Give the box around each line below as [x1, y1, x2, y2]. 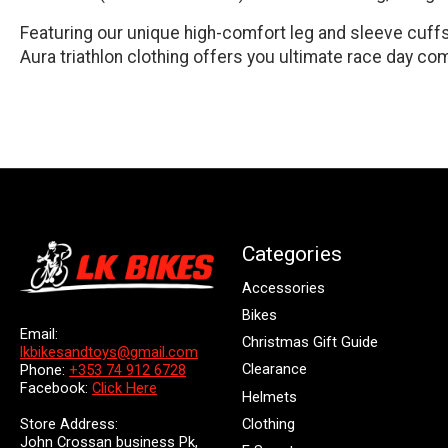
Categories [241, 240, 342, 266]
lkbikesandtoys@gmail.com [20, 342, 198, 361]
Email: [20, 324, 58, 343]
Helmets [241, 387, 297, 406]
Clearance [241, 360, 307, 379]
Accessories [241, 279, 325, 297]
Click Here [92, 378, 157, 397]
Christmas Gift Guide [241, 333, 378, 352]
